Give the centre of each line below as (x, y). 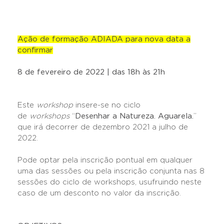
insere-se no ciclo (107, 105)
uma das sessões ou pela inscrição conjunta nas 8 (111, 171)
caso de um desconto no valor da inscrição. (99, 193)
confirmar (35, 50)
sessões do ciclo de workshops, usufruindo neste (109, 182)
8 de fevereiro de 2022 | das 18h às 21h (91, 72)
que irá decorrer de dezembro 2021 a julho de (103, 127)
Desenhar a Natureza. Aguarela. (134, 116)
